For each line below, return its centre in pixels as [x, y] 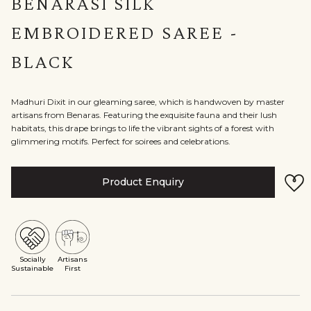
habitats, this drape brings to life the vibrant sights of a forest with [143, 128]
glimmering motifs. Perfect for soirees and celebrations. [121, 141]
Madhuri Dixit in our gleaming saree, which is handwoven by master [148, 102]
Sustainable [32, 268]
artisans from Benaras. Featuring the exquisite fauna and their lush [144, 115]
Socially [32, 259]
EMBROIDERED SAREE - [125, 32]
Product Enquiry [143, 182]
